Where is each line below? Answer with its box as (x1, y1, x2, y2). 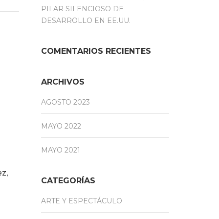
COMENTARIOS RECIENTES (41, 46, 151, 56)
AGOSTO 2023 (41, 97, 90, 107)
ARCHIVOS (41, 77, 85, 87)
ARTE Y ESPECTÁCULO (41, 196, 122, 205)
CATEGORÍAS (41, 175, 95, 185)
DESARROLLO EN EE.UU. (41, 16, 131, 25)
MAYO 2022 (41, 121, 81, 131)
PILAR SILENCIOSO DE (41, 4, 124, 13)
